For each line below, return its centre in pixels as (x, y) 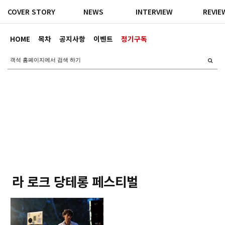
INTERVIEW (154, 12)
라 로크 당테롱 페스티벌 (75, 181)
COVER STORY (31, 12)
